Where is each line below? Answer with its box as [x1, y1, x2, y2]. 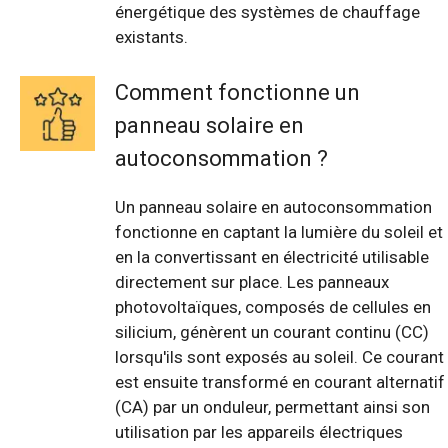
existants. [115, 27, 188, 48]
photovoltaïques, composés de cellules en [115, 296, 431, 317]
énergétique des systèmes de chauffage [115, 2, 420, 23]
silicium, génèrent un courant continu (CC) [115, 321, 429, 342]
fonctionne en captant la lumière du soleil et [115, 221, 443, 242]
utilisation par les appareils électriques [115, 421, 403, 442]
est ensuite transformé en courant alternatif [115, 371, 445, 392]
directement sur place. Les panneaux [115, 271, 389, 292]
